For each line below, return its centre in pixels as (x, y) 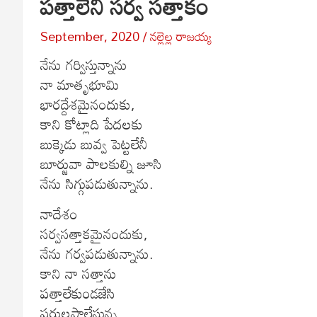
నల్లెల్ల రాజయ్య (181, 36)
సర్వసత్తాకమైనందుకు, (94, 233)
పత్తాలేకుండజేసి (78, 293)
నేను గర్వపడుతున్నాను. (97, 253)
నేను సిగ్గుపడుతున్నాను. (97, 183)
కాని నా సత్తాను (79, 273)
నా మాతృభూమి (80, 84)
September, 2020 (90, 36)
